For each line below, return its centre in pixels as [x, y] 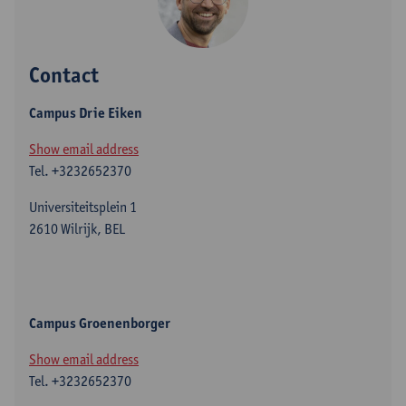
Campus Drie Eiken [86, 113]
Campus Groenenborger [100, 323]
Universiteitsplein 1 [83, 207]
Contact [64, 75]
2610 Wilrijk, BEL [77, 229]
